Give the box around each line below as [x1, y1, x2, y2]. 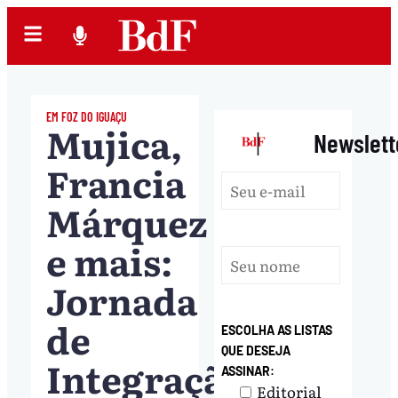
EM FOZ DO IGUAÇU [45, 108, 127, 124]
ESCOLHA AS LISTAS [221, 322, 333, 338]
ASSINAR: [221, 363, 275, 379]
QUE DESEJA [221, 343, 291, 359]
